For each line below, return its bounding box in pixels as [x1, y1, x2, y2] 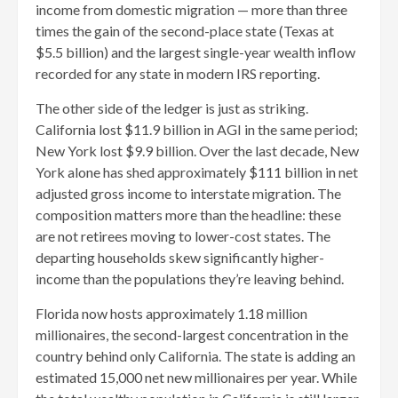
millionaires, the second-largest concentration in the [36, 325, 348, 343]
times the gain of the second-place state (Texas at [36, 21, 334, 39]
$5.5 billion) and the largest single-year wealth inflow [36, 43, 355, 60]
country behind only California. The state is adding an [36, 346, 355, 364]
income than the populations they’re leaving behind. [36, 269, 344, 287]
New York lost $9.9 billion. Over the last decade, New [36, 141, 359, 159]
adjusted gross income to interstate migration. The [36, 184, 341, 202]
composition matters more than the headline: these [36, 205, 341, 223]
